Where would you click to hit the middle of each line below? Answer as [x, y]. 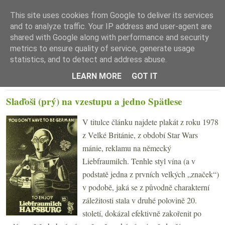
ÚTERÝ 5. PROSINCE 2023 [48, 82]
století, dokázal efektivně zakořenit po [142, 213]
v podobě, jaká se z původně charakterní [146, 187]
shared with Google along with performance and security [109, 37]
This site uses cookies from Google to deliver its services [112, 15]
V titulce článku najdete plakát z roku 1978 [150, 122]
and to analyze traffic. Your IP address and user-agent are [111, 26]
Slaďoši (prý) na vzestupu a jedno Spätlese [94, 101]
